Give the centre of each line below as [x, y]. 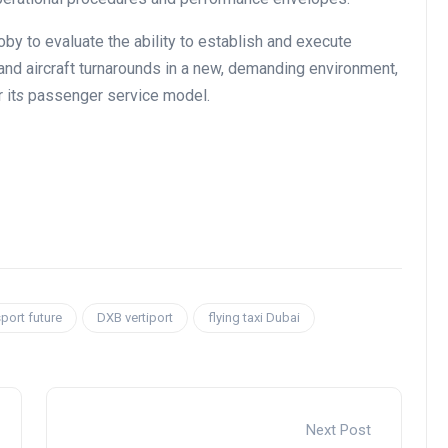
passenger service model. [119, 96]
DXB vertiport [135, 318]
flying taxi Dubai [254, 318]
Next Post [338, 430]
